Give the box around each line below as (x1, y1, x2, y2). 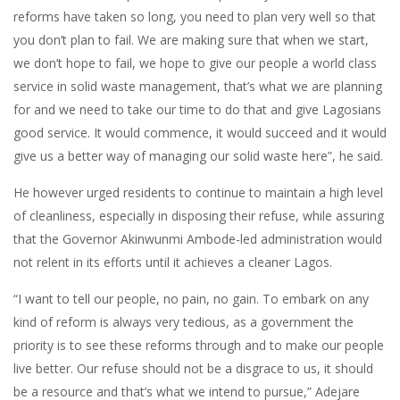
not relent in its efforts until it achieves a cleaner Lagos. (13, 254, 332, 271)
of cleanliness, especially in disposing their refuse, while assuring (13, 207, 384, 224)
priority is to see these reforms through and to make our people (13, 337, 384, 354)
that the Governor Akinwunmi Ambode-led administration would (13, 230, 382, 247)
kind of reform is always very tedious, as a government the (13, 313, 354, 330)
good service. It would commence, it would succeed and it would (13, 124, 387, 141)
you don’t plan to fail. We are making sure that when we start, (13, 31, 369, 48)
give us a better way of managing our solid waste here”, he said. (13, 147, 383, 164)
